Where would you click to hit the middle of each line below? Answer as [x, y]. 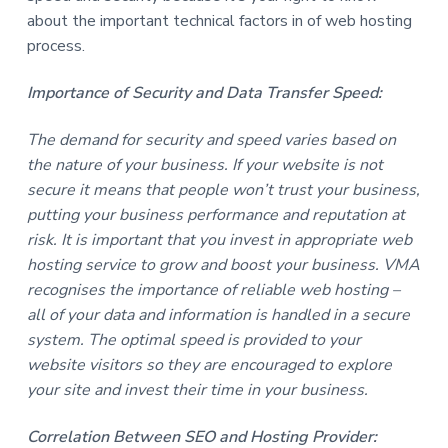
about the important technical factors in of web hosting [219, 20]
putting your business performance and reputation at [215, 215]
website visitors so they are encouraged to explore [209, 365]
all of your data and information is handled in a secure [218, 315]
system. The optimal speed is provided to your [193, 340]
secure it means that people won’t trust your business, [223, 190]
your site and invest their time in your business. [197, 390]
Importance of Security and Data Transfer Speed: [204, 92]
